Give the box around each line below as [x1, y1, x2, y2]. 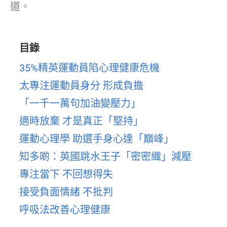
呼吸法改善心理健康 [19, 203, 110, 216]
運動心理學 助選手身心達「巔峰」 [19, 132, 174, 145]
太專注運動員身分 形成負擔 [19, 79, 143, 92]
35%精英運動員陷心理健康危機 [19, 61, 160, 74]
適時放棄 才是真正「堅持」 [19, 115, 143, 127]
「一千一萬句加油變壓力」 [19, 97, 141, 109]
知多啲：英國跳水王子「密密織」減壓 [19, 150, 192, 163]
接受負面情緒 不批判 [19, 185, 113, 198]
